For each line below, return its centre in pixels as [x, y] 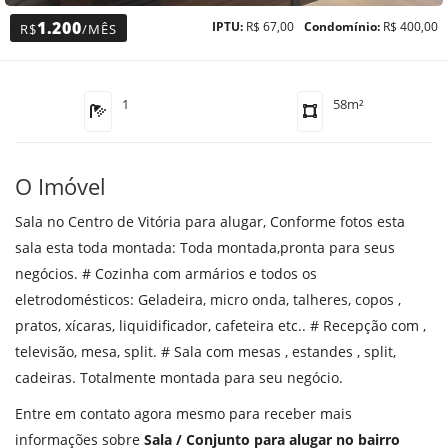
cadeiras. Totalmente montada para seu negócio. [179, 378]
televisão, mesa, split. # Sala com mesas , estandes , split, [205, 352]
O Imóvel [60, 186]
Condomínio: [342, 26]
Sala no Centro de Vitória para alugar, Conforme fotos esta [210, 222]
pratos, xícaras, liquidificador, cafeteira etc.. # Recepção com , [220, 326]
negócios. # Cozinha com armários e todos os [166, 274]
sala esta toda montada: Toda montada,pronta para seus [205, 248]
